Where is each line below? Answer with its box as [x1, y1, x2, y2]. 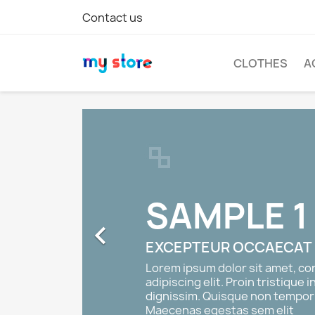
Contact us [82, 10, 143, 25]
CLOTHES [233, 56, 288, 71]
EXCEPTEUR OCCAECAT [146, 238, 312, 257]
